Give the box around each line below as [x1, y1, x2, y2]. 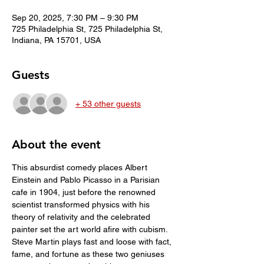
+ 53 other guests [75, 98, 141, 108]
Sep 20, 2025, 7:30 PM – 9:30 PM [12, 13, 138, 22]
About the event [12, 137, 101, 151]
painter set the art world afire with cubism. [12, 225, 170, 234]
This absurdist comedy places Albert [12, 163, 150, 172]
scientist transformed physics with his [12, 200, 152, 209]
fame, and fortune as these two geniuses [12, 249, 167, 259]
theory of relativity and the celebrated [12, 212, 153, 222]
